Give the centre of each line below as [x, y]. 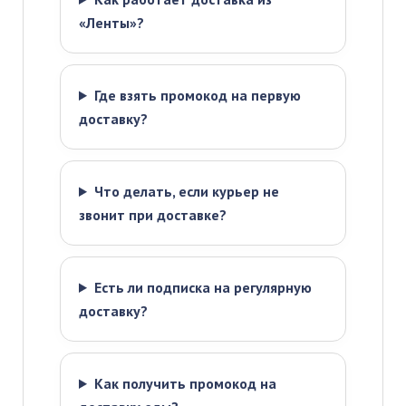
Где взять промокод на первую [197, 95]
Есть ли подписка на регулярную [203, 287]
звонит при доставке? [153, 215]
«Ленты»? [111, 23]
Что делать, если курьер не [186, 191]
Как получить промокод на [185, 383]
